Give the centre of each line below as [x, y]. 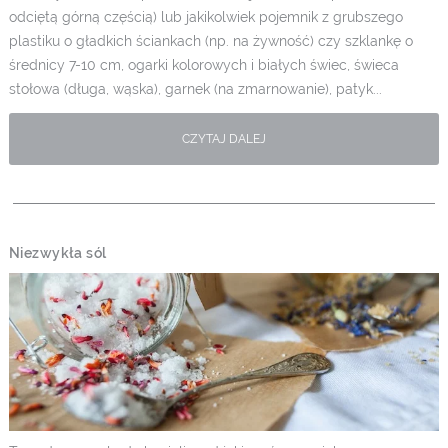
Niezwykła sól [57, 252]
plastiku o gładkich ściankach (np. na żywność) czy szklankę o [210, 41]
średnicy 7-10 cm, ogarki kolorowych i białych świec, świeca [203, 65]
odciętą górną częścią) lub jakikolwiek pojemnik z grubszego [205, 17]
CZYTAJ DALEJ [223, 139]
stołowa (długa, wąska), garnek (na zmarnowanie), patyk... [195, 89]
